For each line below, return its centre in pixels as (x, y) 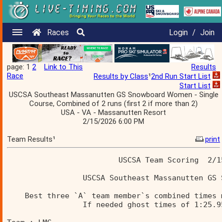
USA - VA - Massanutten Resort (113, 112)
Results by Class (121, 76)
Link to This (63, 67)
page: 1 (20, 67)
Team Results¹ (31, 139)
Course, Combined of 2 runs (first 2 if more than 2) (113, 103)
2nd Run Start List (181, 76)
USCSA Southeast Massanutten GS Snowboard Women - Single (113, 94)
